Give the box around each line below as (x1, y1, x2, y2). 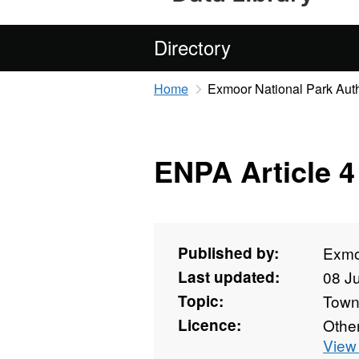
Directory (154, 33, 231, 61)
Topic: (178, 290, 224, 313)
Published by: (178, 242, 279, 264)
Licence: (178, 314, 241, 337)
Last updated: (178, 266, 280, 288)
